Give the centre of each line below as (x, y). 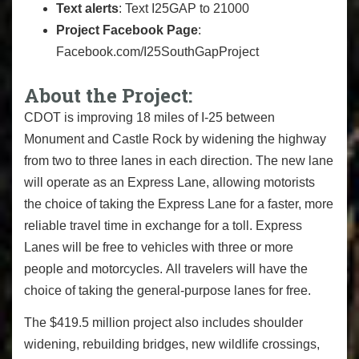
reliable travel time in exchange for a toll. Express (163, 225)
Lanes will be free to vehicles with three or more (159, 247)
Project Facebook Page (127, 30)
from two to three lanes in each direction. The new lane (179, 160)
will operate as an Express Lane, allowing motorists (169, 182)
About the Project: (111, 95)
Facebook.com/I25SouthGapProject (157, 51)
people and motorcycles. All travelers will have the (166, 268)
